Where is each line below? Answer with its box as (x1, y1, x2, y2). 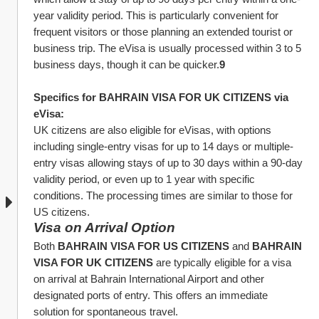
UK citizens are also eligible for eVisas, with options (33, 124, 271, 136)
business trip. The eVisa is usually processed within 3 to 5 (33, 42, 301, 54)
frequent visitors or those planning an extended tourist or (33, 26, 293, 38)
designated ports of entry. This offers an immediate (33, 289, 268, 301)
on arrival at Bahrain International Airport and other (33, 273, 264, 285)
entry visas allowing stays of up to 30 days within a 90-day (33, 157, 303, 169)
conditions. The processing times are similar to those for (33, 189, 293, 202)
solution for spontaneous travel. (33, 305, 178, 318)
